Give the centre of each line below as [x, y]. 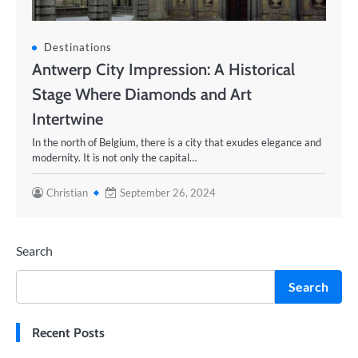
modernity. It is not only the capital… [114, 157]
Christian [67, 193]
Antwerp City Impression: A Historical [163, 69]
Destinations [78, 47]
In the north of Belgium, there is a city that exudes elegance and [177, 142]
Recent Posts [68, 332]
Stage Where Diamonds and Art [142, 94]
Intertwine [68, 119]
